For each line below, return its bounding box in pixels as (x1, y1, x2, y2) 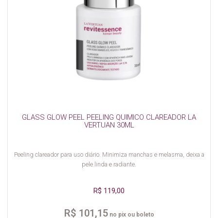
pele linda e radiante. (82, 160, 136, 168)
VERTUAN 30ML (84, 120, 134, 129)
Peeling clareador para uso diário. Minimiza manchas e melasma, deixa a (14, 150, 204, 158)
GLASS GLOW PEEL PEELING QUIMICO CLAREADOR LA (22, 112, 196, 122)
